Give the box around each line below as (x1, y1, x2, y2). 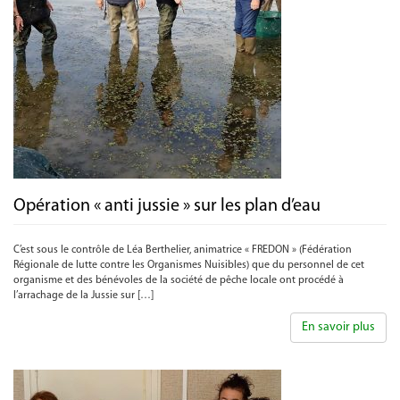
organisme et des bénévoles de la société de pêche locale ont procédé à (13, 275, 344, 286)
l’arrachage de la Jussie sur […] (13, 290, 154, 301)
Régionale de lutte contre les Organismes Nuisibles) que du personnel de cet (13, 260, 364, 271)
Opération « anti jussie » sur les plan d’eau (13, 197, 321, 215)
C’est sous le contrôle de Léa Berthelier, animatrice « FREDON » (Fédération (13, 245, 352, 255)
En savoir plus (302, 321, 375, 334)
